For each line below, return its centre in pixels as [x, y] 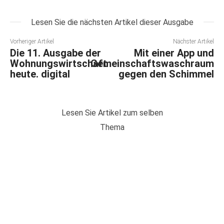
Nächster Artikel [193, 42]
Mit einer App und [174, 53]
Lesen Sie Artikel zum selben [112, 113]
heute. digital [40, 74]
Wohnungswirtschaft [58, 64]
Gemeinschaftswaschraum [152, 64]
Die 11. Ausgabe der [55, 53]
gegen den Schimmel [166, 74]
